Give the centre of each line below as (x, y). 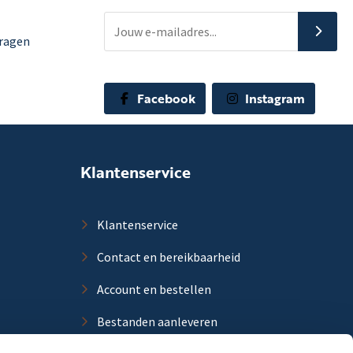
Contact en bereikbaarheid (167, 257)
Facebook (165, 98)
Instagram (273, 98)
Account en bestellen (153, 289)
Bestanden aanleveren (156, 321)
